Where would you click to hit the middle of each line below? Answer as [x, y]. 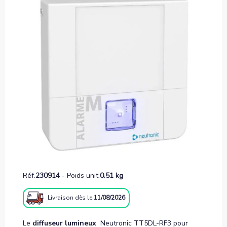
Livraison [61, 198]
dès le [84, 198]
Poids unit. [83, 176]
